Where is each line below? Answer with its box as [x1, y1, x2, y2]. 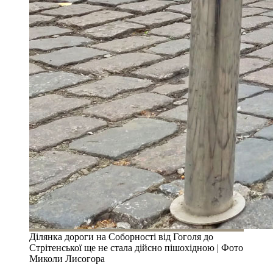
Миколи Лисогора [29, 253, 105, 264]
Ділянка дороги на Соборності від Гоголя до [29, 231, 213, 242]
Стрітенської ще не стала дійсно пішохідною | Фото [29, 242, 243, 253]
